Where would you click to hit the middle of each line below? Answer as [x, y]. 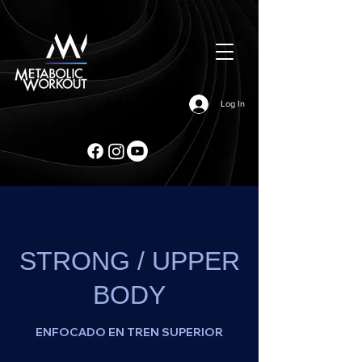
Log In [232, 103]
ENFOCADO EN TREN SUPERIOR [129, 332]
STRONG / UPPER [129, 261]
